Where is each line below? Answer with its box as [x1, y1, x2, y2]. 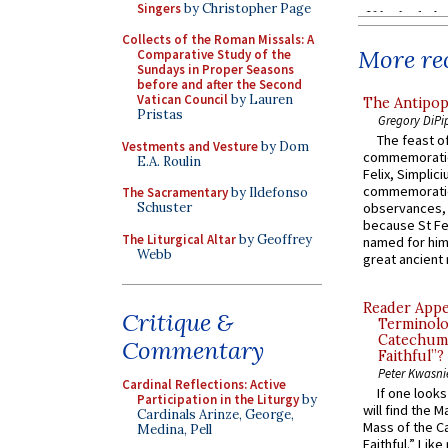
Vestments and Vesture [122, 137, 258, 155]
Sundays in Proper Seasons [137, 61, 294, 78]
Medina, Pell [137, 421, 212, 438]
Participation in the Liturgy [137, 391, 299, 408]
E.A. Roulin [137, 152, 201, 170]
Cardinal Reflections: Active [122, 376, 286, 393]
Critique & [122, 307, 233, 338]
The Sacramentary [122, 184, 228, 201]
